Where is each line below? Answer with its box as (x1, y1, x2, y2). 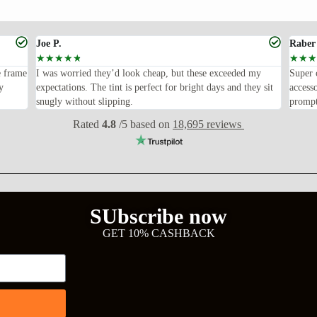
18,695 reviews (173, 118, 244, 131)
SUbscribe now (90, 204, 227, 229)
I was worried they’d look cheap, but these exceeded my (36, 68, 261, 79)
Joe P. (36, 38, 62, 50)
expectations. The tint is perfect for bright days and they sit (36, 82, 273, 93)
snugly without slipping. (36, 96, 133, 108)
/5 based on (116, 118, 173, 131)
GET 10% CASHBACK (102, 227, 215, 240)
